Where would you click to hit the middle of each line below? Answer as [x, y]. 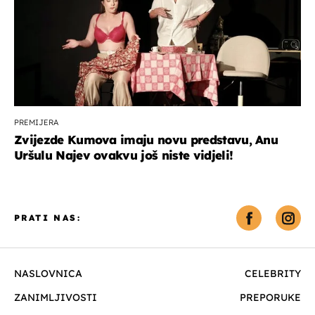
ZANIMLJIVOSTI [56, 298]
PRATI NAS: [47, 218]
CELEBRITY [273, 274]
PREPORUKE [270, 298]
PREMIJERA [36, 123]
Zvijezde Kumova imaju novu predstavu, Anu [146, 140]
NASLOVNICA [48, 274]
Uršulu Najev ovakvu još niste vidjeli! [124, 155]
